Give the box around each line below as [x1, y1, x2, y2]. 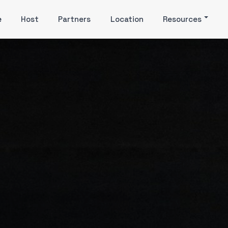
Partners [58, 14, 91, 24]
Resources [163, 14, 202, 24]
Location [110, 14, 144, 24]
